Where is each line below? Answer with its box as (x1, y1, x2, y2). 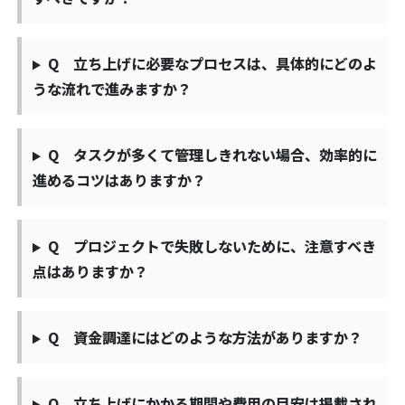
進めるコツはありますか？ (33, 169, 206, 192)
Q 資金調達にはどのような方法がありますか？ (47, 326, 363, 349)
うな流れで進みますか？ (33, 78, 192, 100)
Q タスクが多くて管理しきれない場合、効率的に (47, 144, 377, 166)
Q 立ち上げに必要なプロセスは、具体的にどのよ (47, 52, 377, 75)
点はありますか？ (33, 260, 148, 283)
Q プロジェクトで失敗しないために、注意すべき (47, 235, 376, 258)
